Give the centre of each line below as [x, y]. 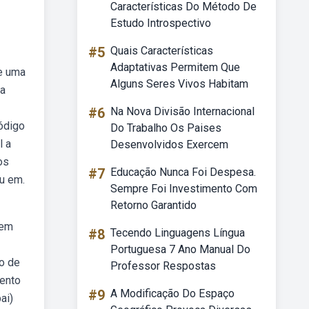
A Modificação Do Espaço [172, 293]
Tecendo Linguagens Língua [178, 233]
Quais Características [162, 51]
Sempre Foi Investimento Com [184, 189]
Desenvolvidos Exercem [169, 144]
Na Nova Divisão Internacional [182, 111]
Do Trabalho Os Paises [166, 128]
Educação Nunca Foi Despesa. [183, 172]
